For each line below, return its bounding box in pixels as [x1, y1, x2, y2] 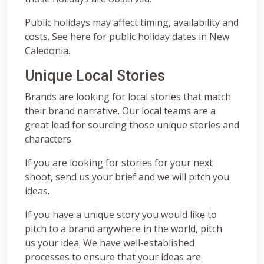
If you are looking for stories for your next [25, 156, 213, 169]
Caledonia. [25, 44, 70, 57]
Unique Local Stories [25, 67, 165, 84]
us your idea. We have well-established [25, 236, 194, 249]
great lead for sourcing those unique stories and [25, 118, 239, 131]
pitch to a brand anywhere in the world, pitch [25, 222, 222, 235]
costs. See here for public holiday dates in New [25, 29, 229, 43]
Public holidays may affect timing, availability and [25, 15, 239, 29]
